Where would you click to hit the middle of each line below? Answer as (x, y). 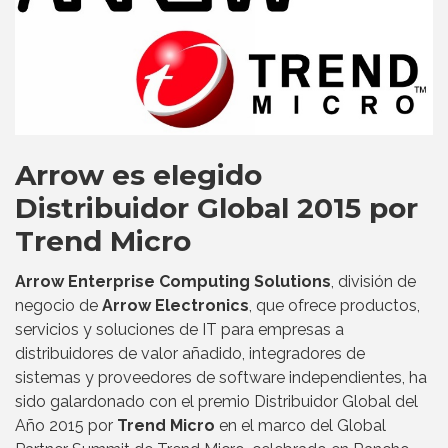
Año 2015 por (66, 426)
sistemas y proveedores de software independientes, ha (221, 378)
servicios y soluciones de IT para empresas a (179, 330)
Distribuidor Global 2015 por (216, 208)
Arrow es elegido (138, 175)
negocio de (58, 306)
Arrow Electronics (175, 306)
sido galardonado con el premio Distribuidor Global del (216, 402)
